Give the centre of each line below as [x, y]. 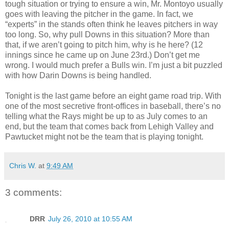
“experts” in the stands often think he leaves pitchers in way [111, 24]
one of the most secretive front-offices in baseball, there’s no [113, 106]
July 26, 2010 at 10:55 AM [90, 219]
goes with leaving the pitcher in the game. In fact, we [99, 14]
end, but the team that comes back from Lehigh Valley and [109, 126]
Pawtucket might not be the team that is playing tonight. [104, 136]
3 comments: [33, 192]
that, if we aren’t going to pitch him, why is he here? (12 [104, 44]
